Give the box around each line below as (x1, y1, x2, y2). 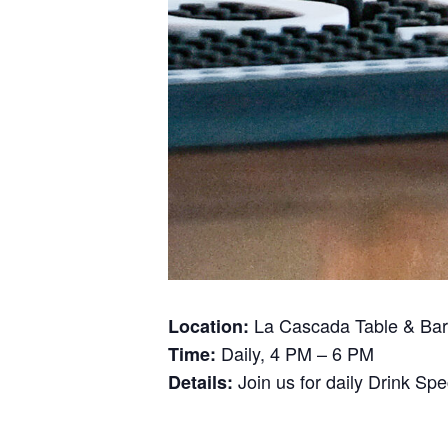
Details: (168, 368, 238, 395)
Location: (168, 312, 249, 339)
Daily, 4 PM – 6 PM (216, 339, 374, 366)
